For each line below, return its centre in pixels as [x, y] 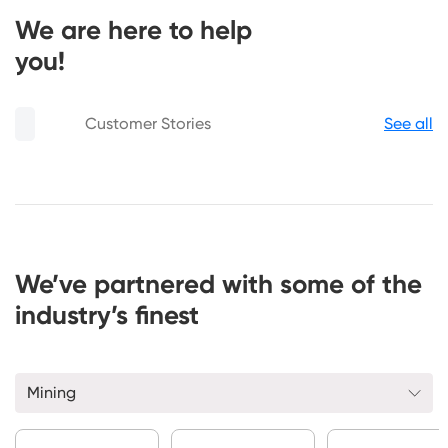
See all [408, 123]
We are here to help [133, 29]
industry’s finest [107, 314]
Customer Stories [148, 123]
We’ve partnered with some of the [218, 283]
